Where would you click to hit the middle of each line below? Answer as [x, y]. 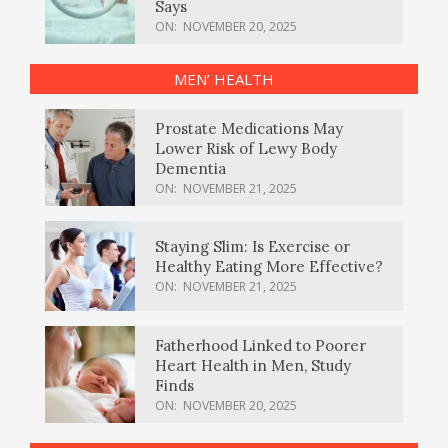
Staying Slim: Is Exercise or [252, 247]
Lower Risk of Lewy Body [246, 148]
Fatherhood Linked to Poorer [260, 345]
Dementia [190, 168]
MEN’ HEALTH [224, 78]
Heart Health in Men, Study [253, 365]
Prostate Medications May [249, 128]
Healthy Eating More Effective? [269, 267]
